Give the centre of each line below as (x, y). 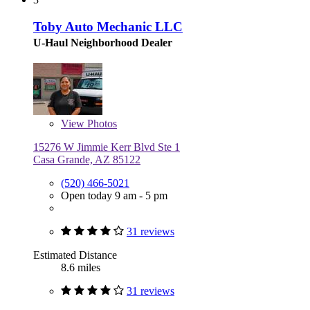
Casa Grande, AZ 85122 (87, 159)
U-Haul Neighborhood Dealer (103, 42)
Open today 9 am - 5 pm (114, 195)
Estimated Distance (75, 255)
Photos (101, 123)
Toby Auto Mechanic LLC (108, 26)
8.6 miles (81, 267)
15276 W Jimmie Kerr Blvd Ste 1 (107, 147)
